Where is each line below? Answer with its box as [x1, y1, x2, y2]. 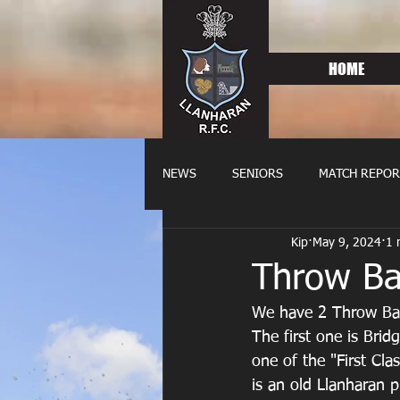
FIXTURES [277, 239, 332, 252]
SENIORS [232, 168, 283, 180]
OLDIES [198, 239, 241, 252]
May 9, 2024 [312, 236, 381, 249]
